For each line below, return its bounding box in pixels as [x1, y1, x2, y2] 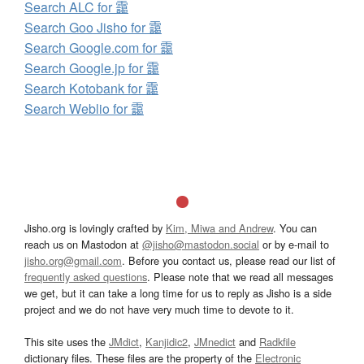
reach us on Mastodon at [24, 236, 142, 252]
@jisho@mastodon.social [142, 236, 259, 252]
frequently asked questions [24, 268, 147, 284]
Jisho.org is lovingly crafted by [24, 219, 166, 236]
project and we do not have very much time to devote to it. [24, 301, 294, 317]
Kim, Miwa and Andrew [166, 219, 273, 236]
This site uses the [24, 333, 109, 349]
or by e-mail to [259, 236, 329, 252]
